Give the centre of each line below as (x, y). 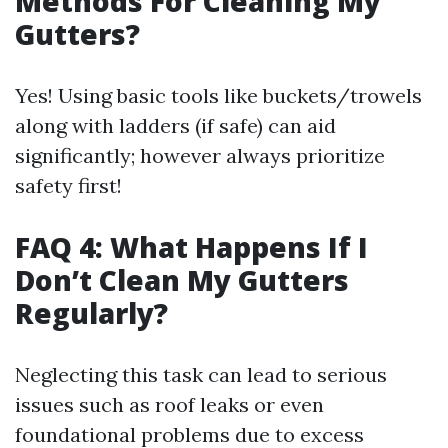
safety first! (68, 185)
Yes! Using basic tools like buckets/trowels (218, 95)
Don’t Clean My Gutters (182, 280)
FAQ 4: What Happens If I (191, 247)
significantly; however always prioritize (200, 155)
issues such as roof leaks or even (169, 404)
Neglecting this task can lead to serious (201, 374)
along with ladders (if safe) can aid (175, 125)
